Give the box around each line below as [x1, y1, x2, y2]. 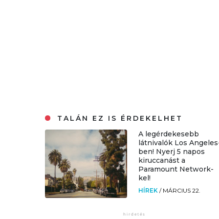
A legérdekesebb [138, 130, 199, 139]
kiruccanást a [138, 156, 186, 165]
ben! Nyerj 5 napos [138, 147, 205, 156]
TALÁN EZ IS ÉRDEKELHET [54, 114, 183, 123]
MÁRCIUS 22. [163, 187, 201, 195]
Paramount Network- [138, 165, 214, 174]
